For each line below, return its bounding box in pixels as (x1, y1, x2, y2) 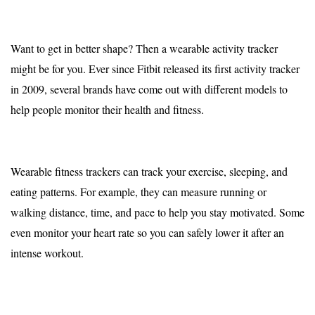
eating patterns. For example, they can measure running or (11, 184, 266, 200)
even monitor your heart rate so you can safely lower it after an (11, 225, 284, 240)
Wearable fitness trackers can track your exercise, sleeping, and (11, 164, 288, 179)
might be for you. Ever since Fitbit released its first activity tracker (11, 61, 300, 77)
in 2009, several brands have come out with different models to (11, 82, 288, 97)
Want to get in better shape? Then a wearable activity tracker (11, 41, 278, 56)
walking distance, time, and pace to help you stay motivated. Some (11, 205, 304, 220)
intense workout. (11, 245, 87, 261)
